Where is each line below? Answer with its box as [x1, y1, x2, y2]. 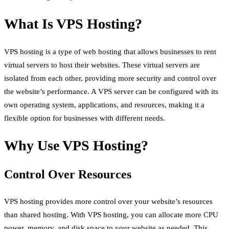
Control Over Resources [4, 167, 131, 181]
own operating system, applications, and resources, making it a [4, 100, 204, 109]
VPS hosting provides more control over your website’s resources [4, 197, 213, 205]
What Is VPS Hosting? [4, 16, 142, 32]
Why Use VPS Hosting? [4, 137, 148, 153]
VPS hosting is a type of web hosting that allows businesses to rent [4, 47, 216, 56]
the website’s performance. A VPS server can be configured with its [4, 87, 218, 96]
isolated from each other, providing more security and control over [4, 74, 216, 82]
